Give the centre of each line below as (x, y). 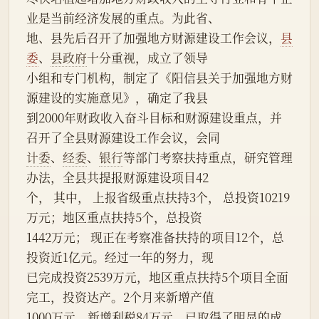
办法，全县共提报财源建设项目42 (117, 178)
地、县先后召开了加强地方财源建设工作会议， (153, 38)
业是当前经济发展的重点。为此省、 (123, 18)
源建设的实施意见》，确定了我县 (117, 98)
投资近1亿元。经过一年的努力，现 (120, 257)
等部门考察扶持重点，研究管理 (208, 158)
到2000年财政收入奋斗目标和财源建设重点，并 (154, 118)
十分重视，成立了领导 (147, 58)
